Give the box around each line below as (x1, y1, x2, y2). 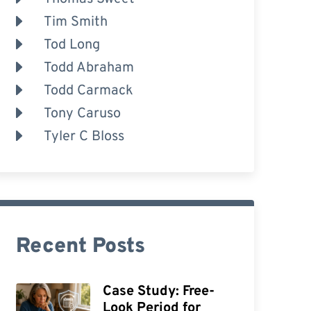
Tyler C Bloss (43, 127, 124, 146)
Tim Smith (43, 12, 108, 31)
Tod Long (43, 35, 100, 54)
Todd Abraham (43, 58, 134, 77)
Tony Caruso (43, 104, 121, 123)
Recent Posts (15, 233, 145, 260)
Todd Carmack (43, 81, 133, 100)
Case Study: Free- (103, 282, 215, 301)
